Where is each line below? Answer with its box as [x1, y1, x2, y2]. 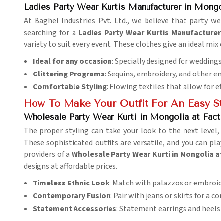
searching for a [24, 27, 78, 38]
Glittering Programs [33, 69, 105, 80]
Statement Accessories [33, 203, 116, 215]
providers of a [24, 149, 72, 160]
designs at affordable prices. [24, 161, 117, 172]
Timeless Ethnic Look [33, 178, 110, 189]
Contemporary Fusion [33, 190, 110, 202]
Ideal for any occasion [33, 56, 112, 67]
